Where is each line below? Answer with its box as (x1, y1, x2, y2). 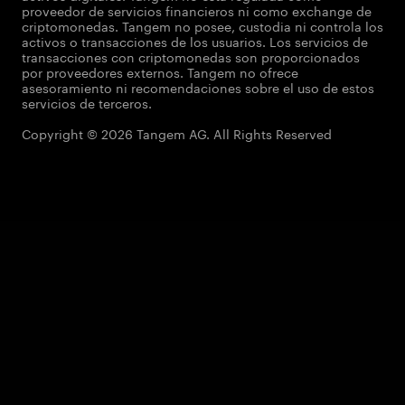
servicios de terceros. (22, 92, 152, 112)
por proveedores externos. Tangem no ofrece (22, 61, 298, 81)
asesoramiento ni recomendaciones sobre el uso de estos (22, 77, 374, 97)
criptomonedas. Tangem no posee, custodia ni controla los (22, 15, 383, 35)
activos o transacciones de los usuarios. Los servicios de (22, 31, 368, 51)
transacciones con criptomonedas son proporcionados (22, 46, 360, 66)
